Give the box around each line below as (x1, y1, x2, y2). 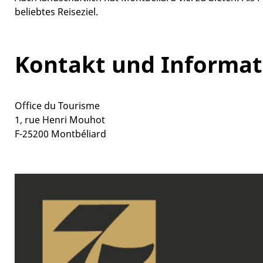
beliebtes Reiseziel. (15, 5, 98, 19)
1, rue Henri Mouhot (15, 113, 105, 127)
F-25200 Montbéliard (15, 127, 106, 141)
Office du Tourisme (15, 99, 100, 113)
